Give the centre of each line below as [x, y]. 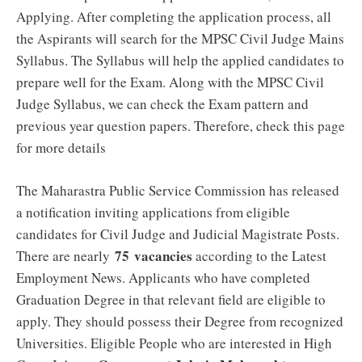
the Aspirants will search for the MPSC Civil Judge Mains [180, 38]
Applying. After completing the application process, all [174, 17]
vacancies [163, 255]
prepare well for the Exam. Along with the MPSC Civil [170, 82]
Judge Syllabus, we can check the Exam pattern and [162, 104]
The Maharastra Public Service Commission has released [178, 190]
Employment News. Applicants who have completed [163, 277]
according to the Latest [259, 255]
